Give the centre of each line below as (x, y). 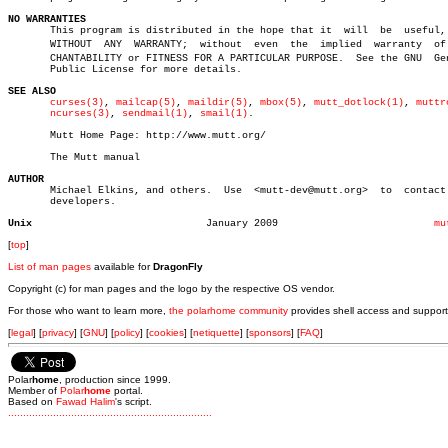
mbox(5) (281, 102)
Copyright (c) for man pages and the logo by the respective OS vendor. (171, 288)
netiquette (216, 332)
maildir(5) (218, 102)
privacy (58, 332)
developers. (62, 201)
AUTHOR (26, 179)
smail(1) (224, 113)
